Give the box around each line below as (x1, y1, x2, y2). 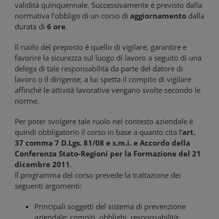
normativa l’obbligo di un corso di (15, 11, 130, 21)
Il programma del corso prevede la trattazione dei (15, 170, 181, 180)
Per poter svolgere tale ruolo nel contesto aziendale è (15, 116, 193, 126)
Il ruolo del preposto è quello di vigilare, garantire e (15, 42, 187, 52)
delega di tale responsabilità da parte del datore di (15, 64, 183, 73)
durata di (15, 22, 47, 31)
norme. (15, 96, 39, 106)
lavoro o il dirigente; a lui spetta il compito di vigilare (15, 74, 191, 84)
